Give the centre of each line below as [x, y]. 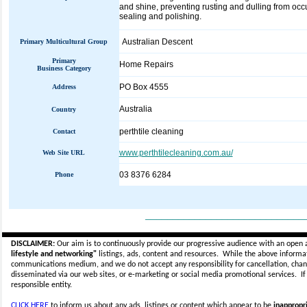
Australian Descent [157, 42]
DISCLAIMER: [33, 244]
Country [64, 109]
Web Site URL [64, 152]
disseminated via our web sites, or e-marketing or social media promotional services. [156, 275]
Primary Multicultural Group [64, 41]
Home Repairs [146, 64]
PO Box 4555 [144, 87]
